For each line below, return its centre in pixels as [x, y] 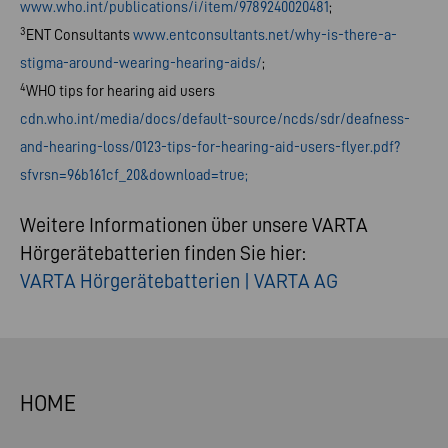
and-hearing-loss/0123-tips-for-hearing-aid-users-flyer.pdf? [210, 147]
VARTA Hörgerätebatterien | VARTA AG [179, 280]
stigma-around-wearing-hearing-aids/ [141, 63]
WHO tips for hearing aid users [120, 91]
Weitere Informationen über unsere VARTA [194, 224]
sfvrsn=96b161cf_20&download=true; [134, 175]
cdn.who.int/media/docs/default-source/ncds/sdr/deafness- [215, 119]
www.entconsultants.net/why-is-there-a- [265, 35]
